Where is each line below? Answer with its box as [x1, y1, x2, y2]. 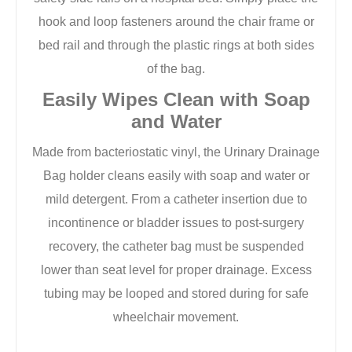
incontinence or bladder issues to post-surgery [48, 215, 304, 229]
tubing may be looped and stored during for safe [43, 286, 309, 300]
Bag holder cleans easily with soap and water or [42, 168, 310, 182]
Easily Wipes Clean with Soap [42, 88, 310, 110]
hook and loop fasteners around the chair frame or [38, 14, 314, 28]
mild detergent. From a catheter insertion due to [45, 192, 307, 206]
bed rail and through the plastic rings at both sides [38, 38, 314, 52]
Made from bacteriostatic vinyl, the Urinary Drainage [32, 145, 320, 159]
